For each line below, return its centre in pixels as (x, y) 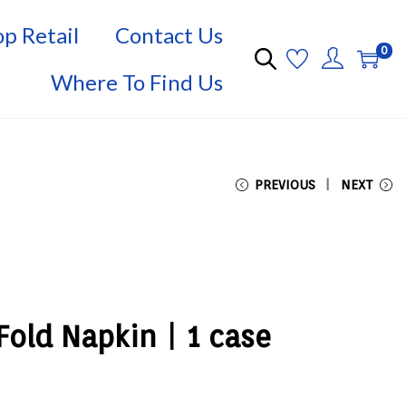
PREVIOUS (285, 185)
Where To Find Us (137, 82)
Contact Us (169, 35)
